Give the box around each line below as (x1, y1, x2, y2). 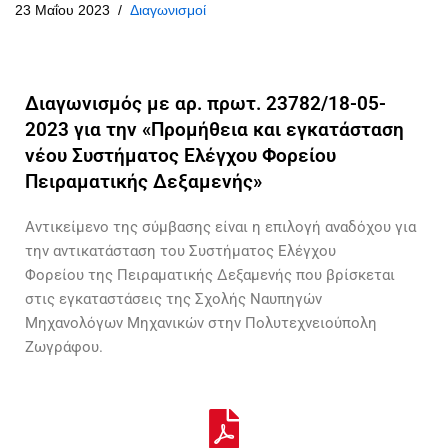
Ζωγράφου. (25, 338, 103, 356)
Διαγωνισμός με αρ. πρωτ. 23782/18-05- (25, 92, 386, 115)
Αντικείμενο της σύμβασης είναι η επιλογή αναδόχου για (25, 218, 416, 236)
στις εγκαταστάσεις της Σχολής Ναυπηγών (25, 290, 322, 308)
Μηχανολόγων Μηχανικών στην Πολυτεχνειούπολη (25, 314, 377, 332)
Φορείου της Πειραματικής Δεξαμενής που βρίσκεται (25, 266, 395, 284)
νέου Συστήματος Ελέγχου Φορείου (25, 144, 336, 167)
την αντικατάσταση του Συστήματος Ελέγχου (25, 242, 336, 260)
